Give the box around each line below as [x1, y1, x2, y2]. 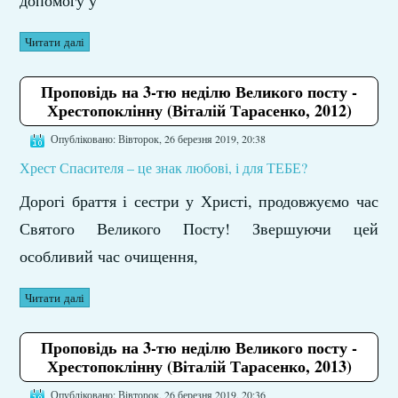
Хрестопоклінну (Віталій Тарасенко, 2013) [46, 354, 352, 378]
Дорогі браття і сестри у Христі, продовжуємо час [20, 189, 378, 211]
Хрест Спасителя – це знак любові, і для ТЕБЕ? [20, 157, 308, 177]
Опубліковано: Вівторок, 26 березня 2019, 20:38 [51, 131, 267, 147]
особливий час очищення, [20, 244, 199, 267]
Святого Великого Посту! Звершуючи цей [20, 217, 378, 239]
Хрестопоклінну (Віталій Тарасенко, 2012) [46, 99, 352, 123]
